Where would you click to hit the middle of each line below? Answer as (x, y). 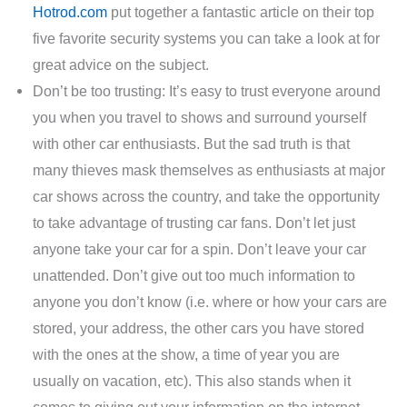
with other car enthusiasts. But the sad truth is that (192, 143)
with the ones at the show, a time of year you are (187, 354)
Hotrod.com (70, 11)
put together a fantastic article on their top (241, 11)
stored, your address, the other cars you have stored (199, 328)
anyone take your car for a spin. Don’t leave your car (200, 248)
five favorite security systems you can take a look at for (207, 38)
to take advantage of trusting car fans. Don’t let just (194, 222)
